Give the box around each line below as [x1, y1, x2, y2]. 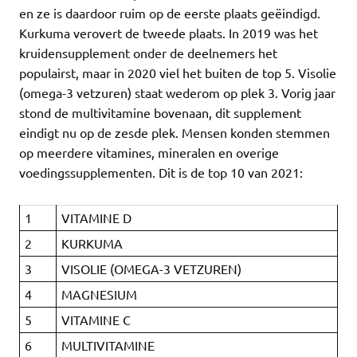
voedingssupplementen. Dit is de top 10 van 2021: [19, 164, 303, 181]
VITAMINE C [61, 312, 131, 328]
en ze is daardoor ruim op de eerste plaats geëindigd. [19, 5, 320, 22]
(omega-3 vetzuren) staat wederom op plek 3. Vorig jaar [19, 84, 335, 101]
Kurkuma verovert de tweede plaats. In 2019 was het [19, 25, 318, 41]
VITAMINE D [61, 210, 132, 226]
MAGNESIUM [61, 286, 138, 303]
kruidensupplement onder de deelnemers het [19, 45, 277, 61]
